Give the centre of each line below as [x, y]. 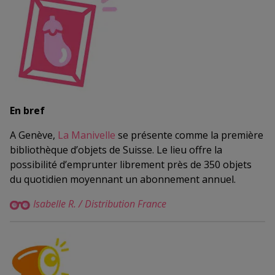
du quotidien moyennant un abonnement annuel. [123, 180]
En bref [27, 111]
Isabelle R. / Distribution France [100, 204]
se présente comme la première [191, 135]
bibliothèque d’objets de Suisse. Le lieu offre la [116, 150]
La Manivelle [87, 135]
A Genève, [34, 135]
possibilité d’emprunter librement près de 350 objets [131, 165]
